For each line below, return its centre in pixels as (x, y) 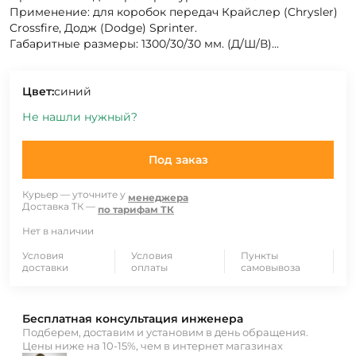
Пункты (259, 256)
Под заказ (178, 160)
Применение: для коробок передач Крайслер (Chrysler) (174, 12)
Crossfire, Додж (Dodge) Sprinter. (103, 28)
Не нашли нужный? (80, 117)
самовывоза (270, 268)
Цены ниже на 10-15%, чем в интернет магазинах (153, 346)
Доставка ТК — (59, 207)
